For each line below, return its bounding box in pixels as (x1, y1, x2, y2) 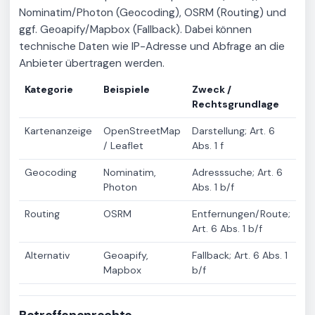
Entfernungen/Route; (192, 207, 290, 220)
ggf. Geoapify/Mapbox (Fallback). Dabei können (19, 22, 252, 37)
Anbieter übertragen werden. (19, 56, 165, 71)
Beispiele (103, 82, 150, 96)
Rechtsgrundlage (192, 97, 279, 110)
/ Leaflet (103, 139, 143, 152)
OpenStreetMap (103, 124, 181, 137)
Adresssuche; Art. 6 (192, 165, 283, 179)
